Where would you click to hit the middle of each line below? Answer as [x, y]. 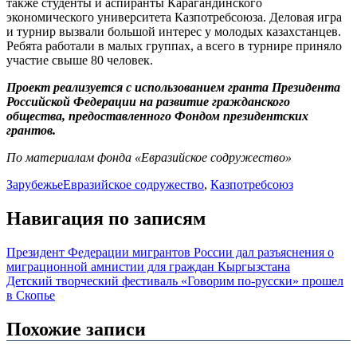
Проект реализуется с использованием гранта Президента [173, 88]
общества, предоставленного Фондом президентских [157, 116]
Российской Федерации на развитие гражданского [148, 102]
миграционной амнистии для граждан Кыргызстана [148, 267]
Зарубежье [35, 185]
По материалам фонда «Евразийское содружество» [149, 158]
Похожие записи [76, 329]
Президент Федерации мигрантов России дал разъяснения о [170, 253]
